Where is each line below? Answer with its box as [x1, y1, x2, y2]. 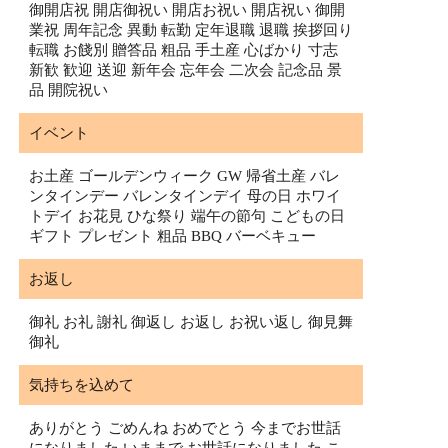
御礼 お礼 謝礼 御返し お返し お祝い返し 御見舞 [29, 314, 353, 331]
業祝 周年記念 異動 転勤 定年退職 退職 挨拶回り [29, 22, 353, 39]
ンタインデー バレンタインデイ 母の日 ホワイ [29, 188, 341, 205]
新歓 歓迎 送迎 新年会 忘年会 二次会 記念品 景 [29, 62, 342, 79]
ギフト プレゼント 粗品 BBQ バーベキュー [29, 228, 316, 245]
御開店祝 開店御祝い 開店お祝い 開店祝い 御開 [29, 2, 345, 19]
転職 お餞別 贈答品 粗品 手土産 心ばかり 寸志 [29, 42, 338, 59]
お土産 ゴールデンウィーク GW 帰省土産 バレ [29, 168, 340, 185]
